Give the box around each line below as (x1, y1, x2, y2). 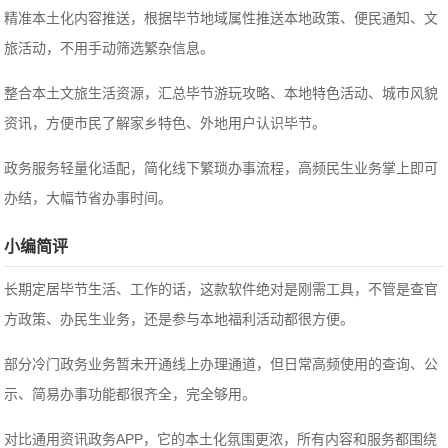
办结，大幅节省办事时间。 (4, 190, 173, 207)
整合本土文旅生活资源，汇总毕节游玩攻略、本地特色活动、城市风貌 (4, 85, 439, 102)
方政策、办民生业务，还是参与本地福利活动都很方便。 (4, 311, 355, 328)
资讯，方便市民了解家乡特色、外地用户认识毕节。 (4, 115, 327, 132)
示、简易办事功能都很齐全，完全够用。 (4, 386, 257, 403)
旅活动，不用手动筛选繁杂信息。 (4, 40, 215, 57)
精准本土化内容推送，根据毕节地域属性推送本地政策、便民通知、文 (4, 10, 439, 27)
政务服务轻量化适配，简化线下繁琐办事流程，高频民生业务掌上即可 (4, 160, 439, 177)
